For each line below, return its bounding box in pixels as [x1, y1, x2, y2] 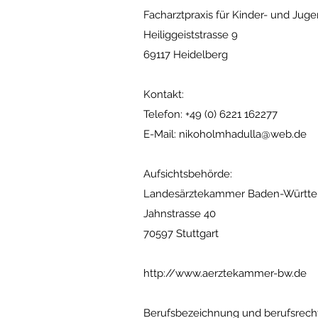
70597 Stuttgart [143, 227, 219, 240]
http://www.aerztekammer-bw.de [143, 267, 307, 280]
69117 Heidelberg [143, 48, 228, 61]
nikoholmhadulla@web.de [179, 128, 307, 141]
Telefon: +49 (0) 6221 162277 [143, 108, 278, 121]
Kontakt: [143, 88, 184, 101]
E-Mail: [143, 128, 179, 141]
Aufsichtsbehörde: [143, 168, 232, 180]
